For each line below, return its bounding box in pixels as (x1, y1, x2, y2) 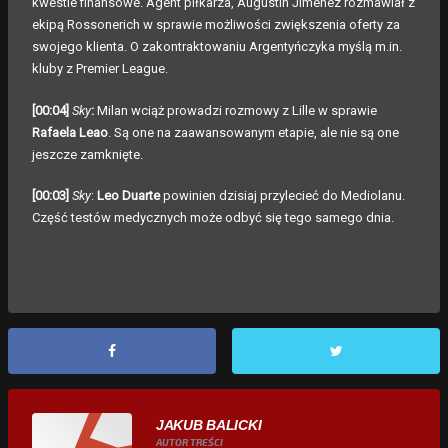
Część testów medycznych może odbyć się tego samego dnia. (32, 210, 394, 226)
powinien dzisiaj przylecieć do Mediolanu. (163, 188, 405, 204)
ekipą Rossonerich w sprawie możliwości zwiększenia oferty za (32, 17, 400, 33)
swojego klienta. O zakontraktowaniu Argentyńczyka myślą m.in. (32, 39, 402, 55)
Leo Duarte (97, 188, 163, 204)
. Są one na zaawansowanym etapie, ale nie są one (108, 124, 399, 140)
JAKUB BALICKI (156, 416, 262, 433)
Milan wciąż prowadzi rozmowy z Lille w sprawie (94, 102, 377, 118)
